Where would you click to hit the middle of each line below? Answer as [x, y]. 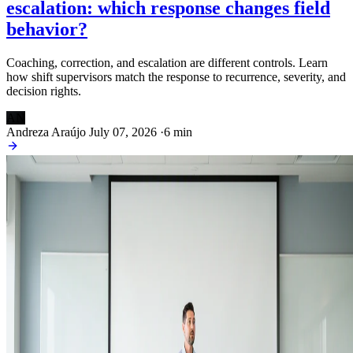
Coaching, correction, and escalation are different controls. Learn [167, 62]
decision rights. [44, 91]
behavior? [47, 29]
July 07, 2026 [123, 132]
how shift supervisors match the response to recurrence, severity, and [176, 76]
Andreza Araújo [46, 132]
